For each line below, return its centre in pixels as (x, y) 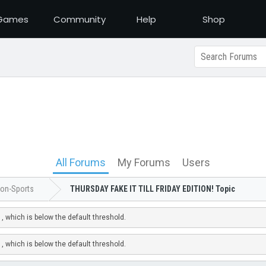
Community (79, 19)
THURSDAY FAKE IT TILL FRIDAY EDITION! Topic (153, 189)
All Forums (81, 162)
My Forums (144, 162)
